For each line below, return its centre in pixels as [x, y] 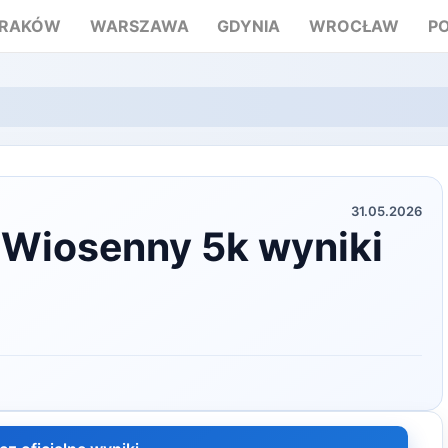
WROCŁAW [354, 26]
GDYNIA [249, 26]
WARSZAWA [139, 26]
